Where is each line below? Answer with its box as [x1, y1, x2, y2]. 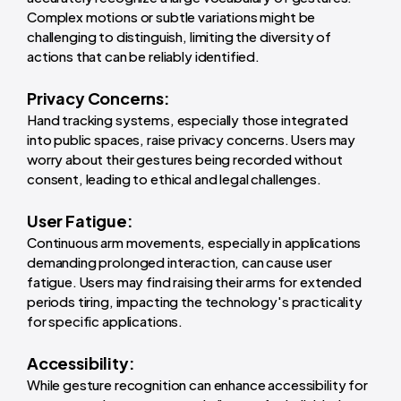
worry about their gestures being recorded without [27, 150, 343, 168]
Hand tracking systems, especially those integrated [27, 111, 348, 129]
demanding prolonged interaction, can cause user [27, 253, 332, 271]
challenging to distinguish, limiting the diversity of [27, 28, 332, 46]
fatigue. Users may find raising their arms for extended [27, 273, 362, 291]
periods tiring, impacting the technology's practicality [27, 293, 363, 311]
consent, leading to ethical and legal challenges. [27, 170, 321, 188]
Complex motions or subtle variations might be [27, 8, 316, 26]
